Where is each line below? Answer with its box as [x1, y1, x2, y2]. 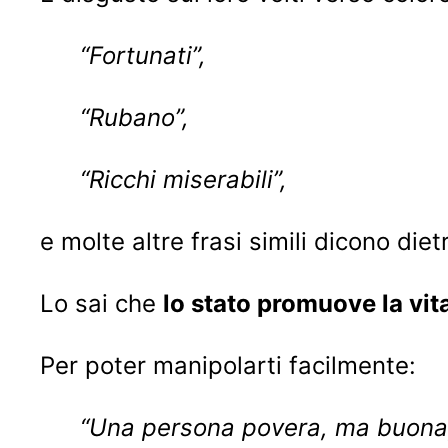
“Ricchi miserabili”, [80, 164, 287, 194]
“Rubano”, [80, 102, 189, 132]
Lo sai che [40, 288, 163, 318]
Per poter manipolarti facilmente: [40, 350, 416, 380]
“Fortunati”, [80, 40, 206, 70]
